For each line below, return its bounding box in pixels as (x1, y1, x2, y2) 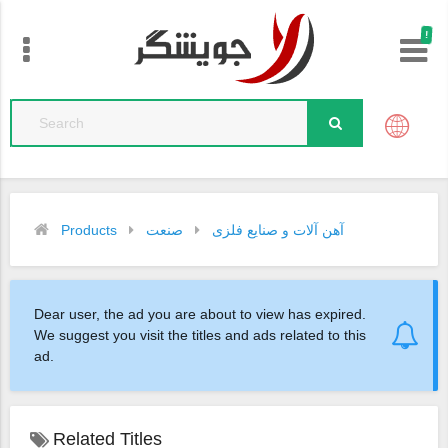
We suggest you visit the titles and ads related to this (34, 326, 366, 343)
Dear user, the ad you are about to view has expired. (34, 305, 366, 322)
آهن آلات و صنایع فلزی (212, 221, 344, 238)
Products (61, 221, 117, 238)
